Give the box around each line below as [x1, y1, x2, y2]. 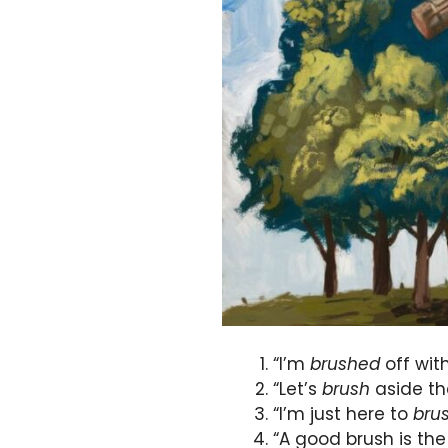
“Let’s [273, 376, 322, 401]
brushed [310, 351, 380, 376]
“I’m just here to [273, 401, 413, 426]
